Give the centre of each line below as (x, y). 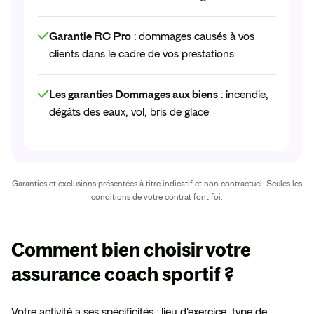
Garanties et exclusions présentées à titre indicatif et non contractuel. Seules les (157, 184)
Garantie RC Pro (90, 37)
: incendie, (243, 95)
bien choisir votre (176, 250)
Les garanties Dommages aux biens (134, 95)
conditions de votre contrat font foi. (157, 197)
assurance (56, 274)
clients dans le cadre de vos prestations (142, 54)
